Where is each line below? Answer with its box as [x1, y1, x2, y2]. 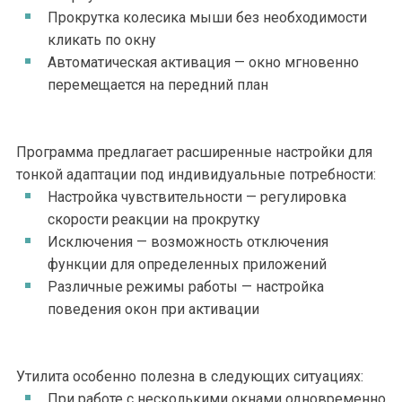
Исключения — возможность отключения [48, 233, 328, 250]
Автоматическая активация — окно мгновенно [48, 54, 359, 71]
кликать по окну [48, 31, 156, 48]
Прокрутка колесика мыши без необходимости [48, 9, 367, 26]
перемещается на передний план [48, 76, 268, 93]
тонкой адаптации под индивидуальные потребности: [16, 166, 376, 183]
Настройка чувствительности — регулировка [48, 188, 346, 205]
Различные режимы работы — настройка [48, 278, 324, 295]
